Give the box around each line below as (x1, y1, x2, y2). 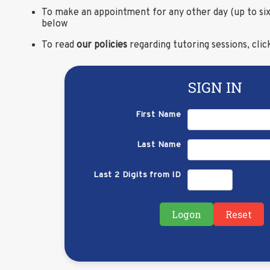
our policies (76, 39, 127, 51)
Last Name (136, 140, 181, 151)
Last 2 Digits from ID (93, 170, 181, 181)
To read (41, 39, 77, 51)
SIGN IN (187, 78, 242, 98)
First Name (135, 110, 181, 121)
